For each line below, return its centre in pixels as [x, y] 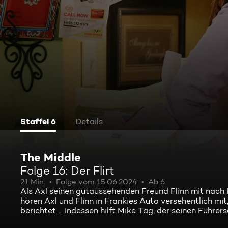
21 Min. [33, 182]
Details [89, 121]
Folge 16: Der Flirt [67, 170]
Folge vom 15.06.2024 [97, 182]
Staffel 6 [38, 121]
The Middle [51, 157]
